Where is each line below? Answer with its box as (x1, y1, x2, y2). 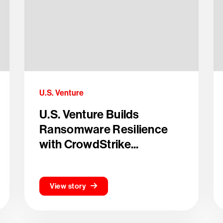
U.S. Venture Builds (39, 108, 139, 121)
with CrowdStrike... (39, 137, 139, 151)
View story (50, 182, 86, 191)
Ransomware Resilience (39, 122, 168, 136)
